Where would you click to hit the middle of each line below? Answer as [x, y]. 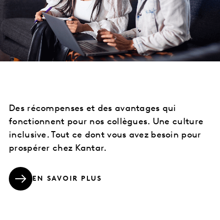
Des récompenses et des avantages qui [93, 109]
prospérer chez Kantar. [58, 148]
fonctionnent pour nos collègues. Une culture [106, 122]
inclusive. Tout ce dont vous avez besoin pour [105, 135]
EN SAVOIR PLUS [67, 179]
